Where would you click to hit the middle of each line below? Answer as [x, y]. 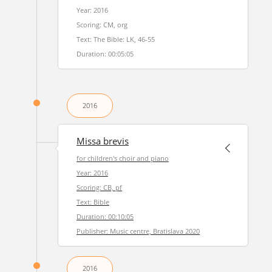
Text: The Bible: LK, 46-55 [115, 39]
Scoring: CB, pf [99, 187]
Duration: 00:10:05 [105, 216]
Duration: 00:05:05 [105, 54]
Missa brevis [102, 141]
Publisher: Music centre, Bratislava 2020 [138, 231]
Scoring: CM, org [102, 25]
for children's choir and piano [122, 158]
